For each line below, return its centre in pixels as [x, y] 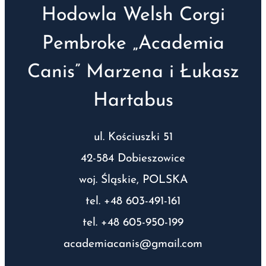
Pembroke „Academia [133, 44]
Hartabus [133, 101]
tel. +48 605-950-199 [133, 223]
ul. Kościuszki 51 [133, 138]
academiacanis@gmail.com [133, 245]
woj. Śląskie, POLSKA [133, 180]
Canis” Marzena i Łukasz [133, 73]
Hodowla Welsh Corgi [133, 16]
